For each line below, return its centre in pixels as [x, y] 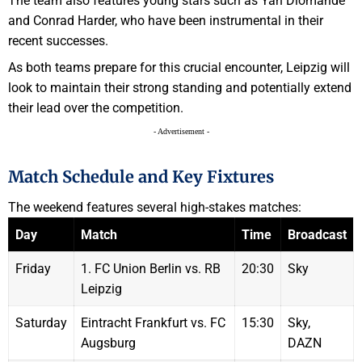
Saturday [41, 323]
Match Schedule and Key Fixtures [141, 176]
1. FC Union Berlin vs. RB [151, 269]
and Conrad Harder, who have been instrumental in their [166, 21]
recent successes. [58, 41]
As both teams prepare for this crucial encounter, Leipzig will [179, 67]
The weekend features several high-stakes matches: [155, 208]
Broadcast [317, 235]
